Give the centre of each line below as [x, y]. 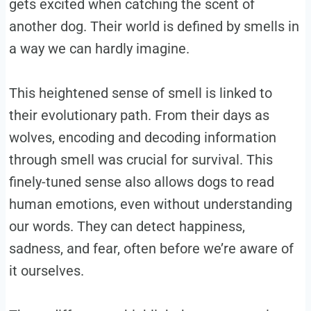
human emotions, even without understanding [150, 204]
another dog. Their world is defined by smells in [154, 27]
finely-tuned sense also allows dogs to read [141, 182]
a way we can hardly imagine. [99, 49]
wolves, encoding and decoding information [142, 138]
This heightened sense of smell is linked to [140, 93]
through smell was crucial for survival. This [141, 160]
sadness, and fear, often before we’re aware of [151, 249]
